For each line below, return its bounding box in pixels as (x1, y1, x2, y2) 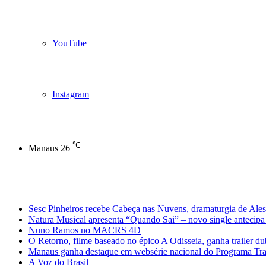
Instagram (52, 89, 89, 99)
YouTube (52, 38, 87, 48)
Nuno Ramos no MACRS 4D (28, 225, 141, 236)
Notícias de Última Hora (5, 183, 96, 194)
